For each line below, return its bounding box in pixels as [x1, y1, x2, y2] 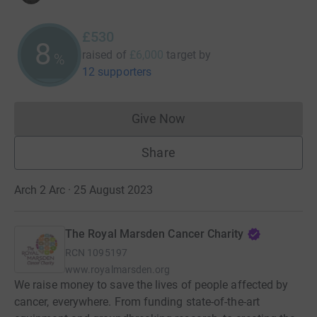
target [166, 47, 196, 62]
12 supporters [82, 64, 152, 79]
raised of [82, 47, 127, 62]
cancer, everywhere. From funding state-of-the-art [14, 294, 260, 309]
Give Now [131, 110, 186, 126]
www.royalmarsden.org [65, 263, 171, 275]
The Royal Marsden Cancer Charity [65, 226, 244, 241]
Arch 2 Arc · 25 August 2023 [14, 183, 153, 197]
